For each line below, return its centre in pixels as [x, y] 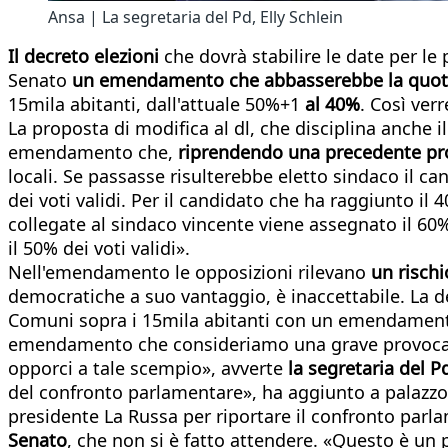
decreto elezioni [91, 55]
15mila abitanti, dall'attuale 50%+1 [154, 103]
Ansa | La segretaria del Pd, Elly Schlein [195, 16]
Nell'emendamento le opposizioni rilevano [187, 271]
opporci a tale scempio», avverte [145, 367]
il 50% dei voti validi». [99, 247]
